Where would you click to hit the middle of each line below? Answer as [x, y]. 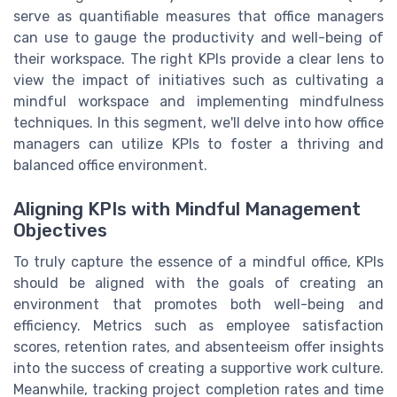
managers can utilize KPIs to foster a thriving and [198, 144]
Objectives [60, 230]
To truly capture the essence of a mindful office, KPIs [198, 261]
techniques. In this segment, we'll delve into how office [198, 123]
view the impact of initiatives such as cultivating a [198, 81]
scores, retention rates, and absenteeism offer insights [198, 346]
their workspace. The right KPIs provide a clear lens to [198, 59]
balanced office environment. [110, 166]
